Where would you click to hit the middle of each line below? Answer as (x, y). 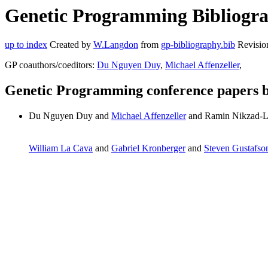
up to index (26, 45)
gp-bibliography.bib (198, 45)
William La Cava (61, 148)
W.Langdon (116, 45)
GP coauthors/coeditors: (51, 65)
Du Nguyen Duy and (70, 116)
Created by (70, 45)
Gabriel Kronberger (148, 148)
